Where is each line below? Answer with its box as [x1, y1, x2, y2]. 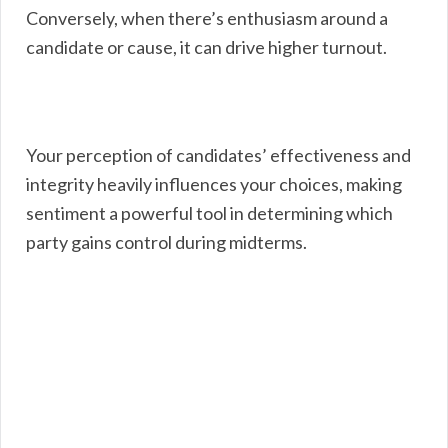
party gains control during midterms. [26, 230, 307, 253]
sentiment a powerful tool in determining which [26, 201, 393, 224]
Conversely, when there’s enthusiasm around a [26, 6, 388, 29]
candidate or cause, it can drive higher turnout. [26, 35, 387, 58]
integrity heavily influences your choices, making [26, 172, 402, 195]
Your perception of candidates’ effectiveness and [26, 143, 411, 166]
